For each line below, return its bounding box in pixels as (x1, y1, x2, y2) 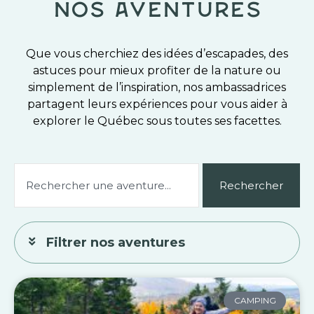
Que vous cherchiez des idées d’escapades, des (26, 46, 288, 60)
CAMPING (233, 294, 276, 306)
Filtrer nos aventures (46, 234, 185, 250)
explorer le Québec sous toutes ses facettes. (32, 114, 282, 128)
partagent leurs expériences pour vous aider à (27, 97, 287, 111)
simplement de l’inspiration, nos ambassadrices (28, 80, 286, 94)
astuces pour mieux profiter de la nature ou (33, 63, 281, 77)
